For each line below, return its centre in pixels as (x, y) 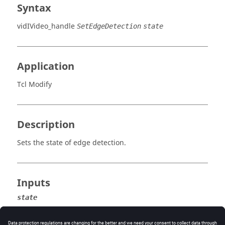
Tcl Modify (34, 85)
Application (46, 67)
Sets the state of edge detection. (72, 143)
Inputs (34, 183)
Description (46, 125)
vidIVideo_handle (46, 26)
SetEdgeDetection (109, 26)
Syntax (34, 8)
